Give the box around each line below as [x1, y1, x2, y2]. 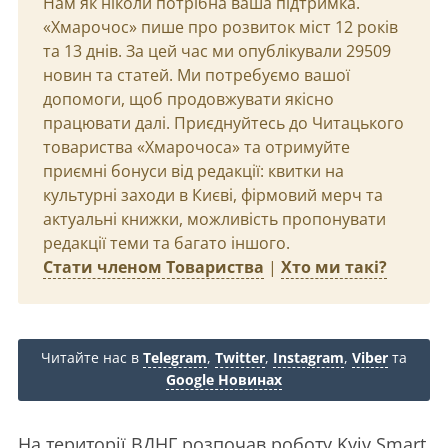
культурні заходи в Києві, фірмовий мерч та [43, 184, 383, 206]
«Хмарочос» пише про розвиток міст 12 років [43, 16, 398, 38]
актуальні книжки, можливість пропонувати [43, 208, 386, 230]
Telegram [143, 348, 207, 367]
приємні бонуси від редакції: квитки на [43, 160, 344, 182]
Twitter [215, 348, 265, 367]
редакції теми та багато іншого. [43, 232, 290, 254]
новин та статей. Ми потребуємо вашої [43, 64, 350, 86]
